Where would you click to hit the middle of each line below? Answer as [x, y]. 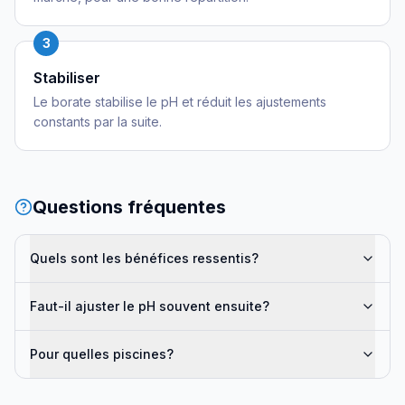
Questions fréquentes [129, 207]
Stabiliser [67, 78]
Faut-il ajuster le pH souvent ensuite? [150, 306]
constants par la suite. [98, 122]
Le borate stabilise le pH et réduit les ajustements [180, 102]
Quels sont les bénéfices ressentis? [144, 259]
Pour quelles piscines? [102, 354]
